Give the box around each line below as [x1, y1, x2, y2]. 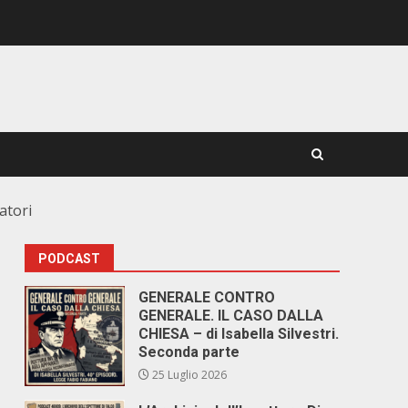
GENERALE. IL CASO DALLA [138, 307, 324, 324]
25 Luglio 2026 [149, 367, 228, 382]
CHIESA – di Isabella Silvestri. [138, 325, 340, 342]
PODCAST [38, 251, 101, 266]
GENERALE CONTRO [138, 289, 276, 306]
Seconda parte [138, 343, 240, 361]
